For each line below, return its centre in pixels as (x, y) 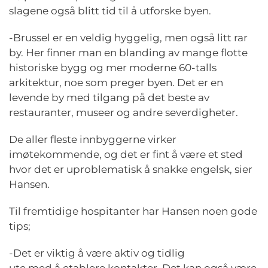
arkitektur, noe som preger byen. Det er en (116, 83)
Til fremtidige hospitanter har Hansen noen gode (133, 211)
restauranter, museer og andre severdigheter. (126, 112)
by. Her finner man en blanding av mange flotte (128, 53)
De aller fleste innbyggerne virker (93, 139)
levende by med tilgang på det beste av (109, 98)
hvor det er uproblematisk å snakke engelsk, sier (131, 169)
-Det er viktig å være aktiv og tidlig (97, 253)
